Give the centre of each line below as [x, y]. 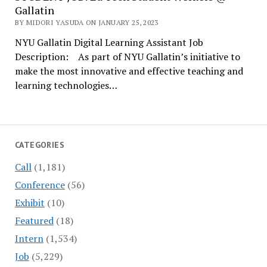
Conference [40, 184]
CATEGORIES [40, 145]
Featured [34, 220]
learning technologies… [66, 85]
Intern [29, 238]
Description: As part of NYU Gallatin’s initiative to [127, 57]
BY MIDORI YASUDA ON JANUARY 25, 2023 [86, 22]
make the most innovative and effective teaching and [129, 71]
